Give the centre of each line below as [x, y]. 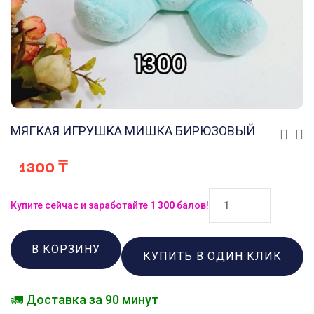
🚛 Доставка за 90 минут [84, 300]
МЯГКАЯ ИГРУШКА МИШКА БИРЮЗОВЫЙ [133, 131]
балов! [192, 205]
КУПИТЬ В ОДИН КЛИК [212, 256]
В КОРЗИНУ [66, 249]
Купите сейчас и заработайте [80, 205]
